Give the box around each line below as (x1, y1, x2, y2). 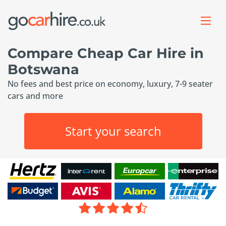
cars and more (8, 90, 63, 101)
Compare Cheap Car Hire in (8, 45, 204, 62)
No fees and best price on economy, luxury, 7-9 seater (8, 78, 213, 89)
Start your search (65, 123, 161, 139)
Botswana (8, 61, 79, 78)
